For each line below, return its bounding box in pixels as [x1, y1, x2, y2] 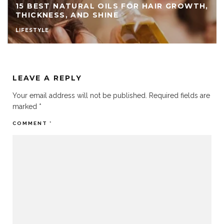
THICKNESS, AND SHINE [15, 10, 118, 20]
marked [12, 102, 39, 111]
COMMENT [12, 120, 49, 126]
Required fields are [149, 91, 210, 100]
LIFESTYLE [15, 27, 49, 34]
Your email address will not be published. [12, 91, 147, 100]
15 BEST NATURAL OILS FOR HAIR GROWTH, [15, 1, 208, 11]
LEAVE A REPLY [12, 73, 82, 83]
